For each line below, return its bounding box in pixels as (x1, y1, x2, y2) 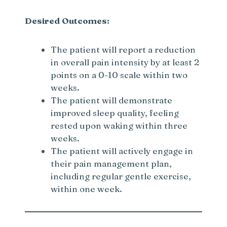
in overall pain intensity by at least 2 (51, 56, 200, 67)
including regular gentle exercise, (51, 170, 192, 181)
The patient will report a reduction (51, 44, 196, 55)
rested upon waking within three (51, 120, 188, 131)
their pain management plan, (51, 158, 172, 169)
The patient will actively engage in (51, 145, 194, 156)
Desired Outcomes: (25, 15, 110, 26)
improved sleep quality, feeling (51, 107, 179, 118)
